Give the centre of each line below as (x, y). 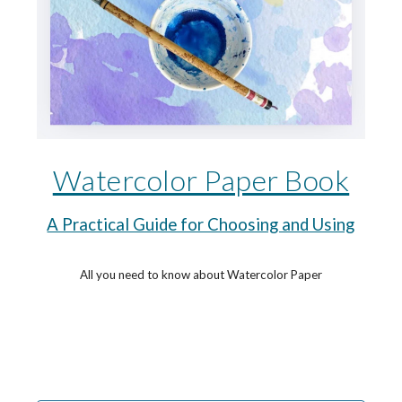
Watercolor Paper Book (201, 179)
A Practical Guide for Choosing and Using (201, 224)
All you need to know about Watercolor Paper (201, 274)
